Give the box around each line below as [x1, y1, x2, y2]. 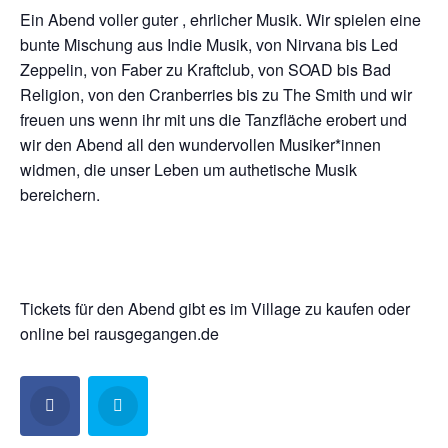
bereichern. [20, 183, 100, 207]
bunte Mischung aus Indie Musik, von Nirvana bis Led [20, 33, 398, 57]
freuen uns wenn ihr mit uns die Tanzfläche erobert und [20, 108, 407, 132]
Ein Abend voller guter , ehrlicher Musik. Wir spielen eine [20, 8, 421, 32]
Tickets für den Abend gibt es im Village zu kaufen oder [20, 297, 410, 321]
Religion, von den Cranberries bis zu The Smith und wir [20, 83, 412, 107]
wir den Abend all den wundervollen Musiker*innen [20, 133, 381, 157]
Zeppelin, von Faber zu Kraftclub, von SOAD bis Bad [20, 58, 391, 82]
